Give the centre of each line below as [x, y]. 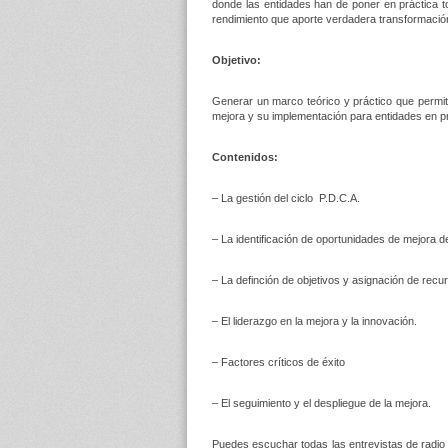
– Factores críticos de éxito [278, 362]
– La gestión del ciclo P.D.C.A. [286, 198]
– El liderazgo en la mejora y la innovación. [314, 321]
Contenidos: [245, 157]
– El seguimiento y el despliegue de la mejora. [321, 403]
